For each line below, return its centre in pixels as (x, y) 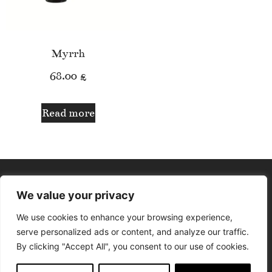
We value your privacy (76, 195)
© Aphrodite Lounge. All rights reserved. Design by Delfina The (136, 264)
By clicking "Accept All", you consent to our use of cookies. (133, 246)
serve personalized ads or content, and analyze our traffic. (133, 232)
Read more (68, 113)
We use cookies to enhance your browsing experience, (124, 217)
